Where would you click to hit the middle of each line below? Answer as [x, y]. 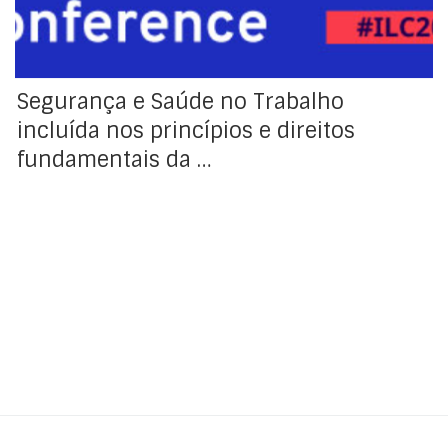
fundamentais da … [114, 160]
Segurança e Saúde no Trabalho [181, 102]
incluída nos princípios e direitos [186, 131]
